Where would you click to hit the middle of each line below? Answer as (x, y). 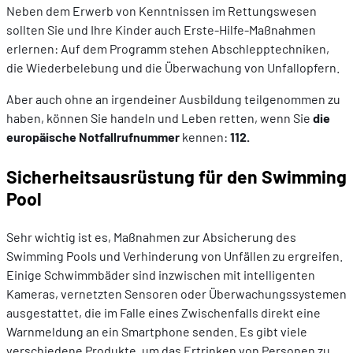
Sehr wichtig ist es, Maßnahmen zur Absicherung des (151, 237)
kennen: (205, 137)
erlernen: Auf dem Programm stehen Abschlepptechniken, (168, 49)
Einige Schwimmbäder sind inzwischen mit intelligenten (161, 275)
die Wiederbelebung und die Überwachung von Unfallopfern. (173, 68)
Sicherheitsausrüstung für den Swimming (176, 176)
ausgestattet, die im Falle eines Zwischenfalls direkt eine (163, 313)
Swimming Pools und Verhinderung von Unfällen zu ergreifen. (175, 256)
